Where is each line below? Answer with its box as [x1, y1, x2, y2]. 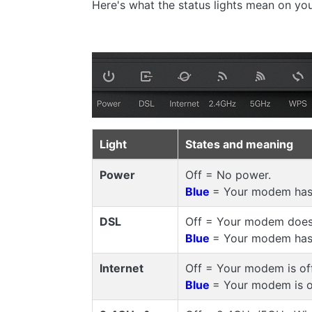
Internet [99, 260, 143, 275]
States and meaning [185, 136, 293, 151]
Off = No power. [185, 167, 271, 182]
